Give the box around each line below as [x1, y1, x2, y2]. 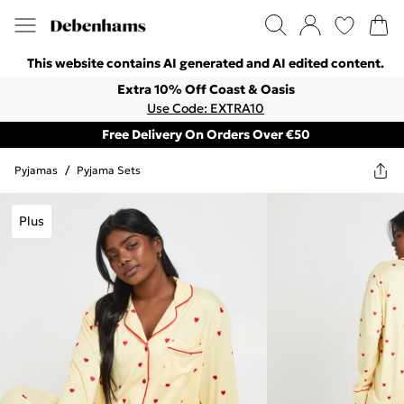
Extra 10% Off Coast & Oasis [116, 81, 295, 97]
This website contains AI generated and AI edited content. [27, 55, 384, 71]
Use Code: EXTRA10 [147, 100, 264, 116]
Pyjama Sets [77, 163, 141, 177]
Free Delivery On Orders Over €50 [101, 126, 310, 142]
